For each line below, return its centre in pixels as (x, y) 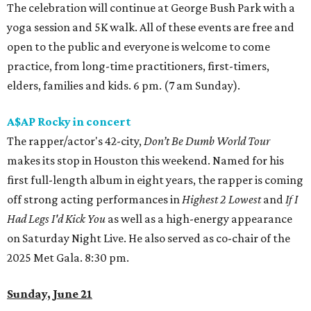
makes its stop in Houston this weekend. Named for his (145, 161)
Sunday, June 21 (50, 294)
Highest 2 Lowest (221, 200)
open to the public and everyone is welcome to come (138, 47)
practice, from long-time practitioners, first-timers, (138, 66)
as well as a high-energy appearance (199, 219)
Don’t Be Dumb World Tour (207, 141)
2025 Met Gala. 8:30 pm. (68, 258)
